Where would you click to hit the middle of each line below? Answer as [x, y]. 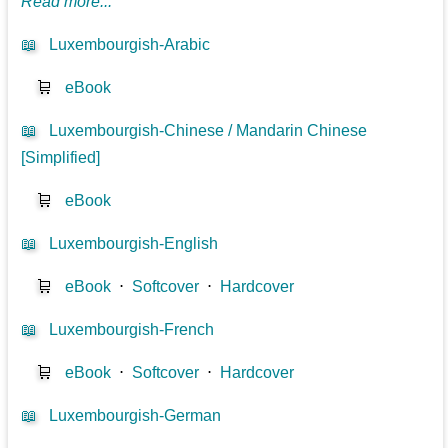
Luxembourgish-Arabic [130, 44]
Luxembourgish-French [132, 329]
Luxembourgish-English [134, 243]
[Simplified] [61, 157]
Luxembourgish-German [135, 415]
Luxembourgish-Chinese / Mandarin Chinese [208, 130]
